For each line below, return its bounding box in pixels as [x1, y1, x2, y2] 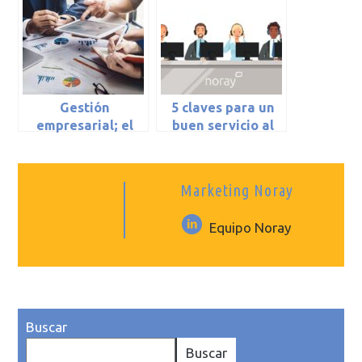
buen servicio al [172, 118, 275, 133]
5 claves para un [171, 100, 276, 116]
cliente [200, 136, 246, 151]
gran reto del [43, 136, 128, 151]
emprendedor [41, 154, 129, 169]
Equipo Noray [209, 220, 292, 236]
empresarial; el [36, 118, 134, 133]
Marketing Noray [179, 182, 293, 200]
